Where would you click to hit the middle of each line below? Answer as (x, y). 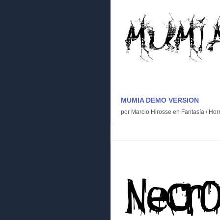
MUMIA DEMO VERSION (160, 100)
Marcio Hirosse (151, 112)
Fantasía (193, 112)
